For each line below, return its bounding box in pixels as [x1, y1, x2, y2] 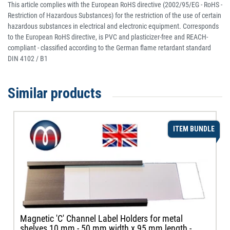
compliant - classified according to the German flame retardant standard [8, 44, 211, 52]
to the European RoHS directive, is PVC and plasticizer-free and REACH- [8, 33, 208, 42]
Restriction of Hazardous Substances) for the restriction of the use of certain [8, 11, 221, 20]
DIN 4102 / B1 [8, 54, 48, 63]
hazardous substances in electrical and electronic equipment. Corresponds [8, 22, 219, 31]
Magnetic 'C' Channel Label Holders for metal [20, 213, 183, 224]
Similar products [8, 85, 102, 102]
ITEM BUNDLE [173, 125, 215, 133]
